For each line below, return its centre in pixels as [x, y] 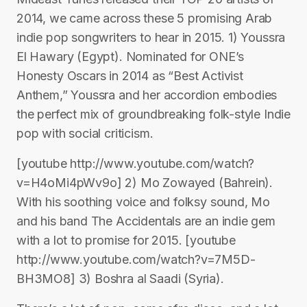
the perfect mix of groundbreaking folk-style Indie [154, 114]
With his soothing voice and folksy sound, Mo [144, 202]
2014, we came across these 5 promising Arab [145, 18]
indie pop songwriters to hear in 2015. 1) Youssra [151, 37]
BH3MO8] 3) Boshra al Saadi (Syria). [120, 279]
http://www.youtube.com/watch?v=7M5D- [136, 259]
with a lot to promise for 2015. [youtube [126, 240]
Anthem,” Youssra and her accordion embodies [147, 95]
